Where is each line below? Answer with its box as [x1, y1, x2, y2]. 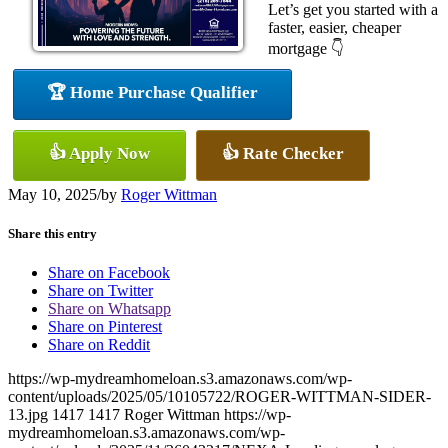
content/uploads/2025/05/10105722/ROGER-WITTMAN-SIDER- [8, 388, 431, 406]
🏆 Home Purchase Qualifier [47, 82, 258, 102]
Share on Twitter [48, 282, 153, 300]
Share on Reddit [48, 336, 150, 354]
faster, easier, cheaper [268, 18, 401, 36]
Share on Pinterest [48, 318, 162, 336]
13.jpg [8, 406, 48, 424]
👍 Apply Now [49, 143, 150, 163]
